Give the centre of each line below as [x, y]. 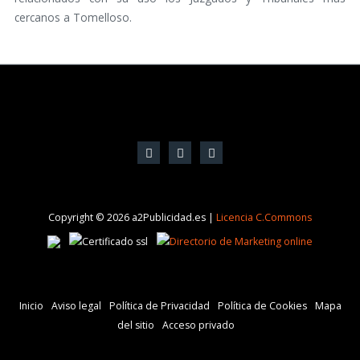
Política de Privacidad [159, 306]
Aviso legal [76, 306]
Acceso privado [198, 325]
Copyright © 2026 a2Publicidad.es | [132, 218]
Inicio [31, 306]
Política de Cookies [262, 306]
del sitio [136, 325]
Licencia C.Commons [264, 218]
